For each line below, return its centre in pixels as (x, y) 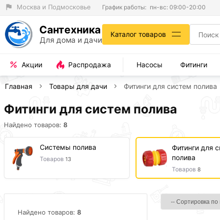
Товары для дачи (78, 86)
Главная (19, 86)
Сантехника (70, 30)
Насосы (150, 65)
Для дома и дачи (71, 40)
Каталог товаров (138, 34)
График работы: (124, 7)
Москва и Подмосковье (54, 7)
